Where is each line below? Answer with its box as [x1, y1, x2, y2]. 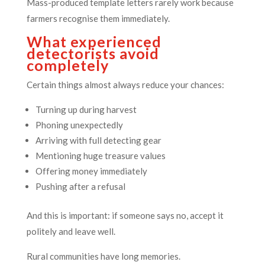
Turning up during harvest [35, 104, 137, 115]
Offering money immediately [35, 165, 147, 176]
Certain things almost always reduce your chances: [26, 79, 224, 90]
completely [26, 56, 109, 74]
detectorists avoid [26, 44, 159, 62]
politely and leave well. [26, 225, 115, 237]
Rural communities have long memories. [26, 250, 180, 261]
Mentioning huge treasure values [35, 150, 166, 161]
